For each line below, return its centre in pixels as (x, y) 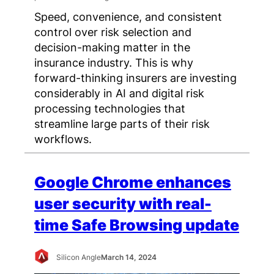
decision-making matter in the (112, 47)
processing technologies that (110, 108)
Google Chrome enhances (133, 183)
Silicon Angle (79, 257)
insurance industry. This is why (114, 62)
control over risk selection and (113, 31)
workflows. (63, 139)
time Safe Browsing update (137, 225)
